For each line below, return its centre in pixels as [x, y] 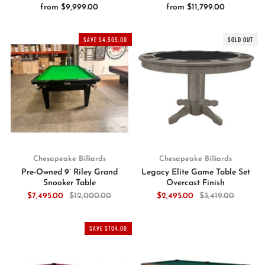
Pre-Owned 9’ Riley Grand [69, 172]
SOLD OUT [240, 40]
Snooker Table [69, 183]
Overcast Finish [196, 183]
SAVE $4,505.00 [105, 40]
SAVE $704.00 [108, 228]
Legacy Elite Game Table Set [195, 172]
